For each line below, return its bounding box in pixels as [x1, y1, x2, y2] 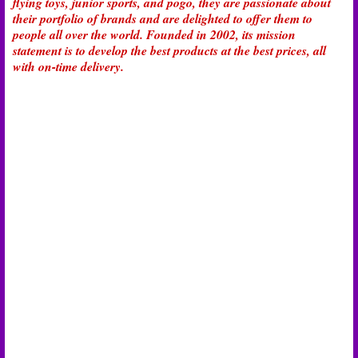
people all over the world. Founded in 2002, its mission [13, 26, 296, 44]
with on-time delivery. [13, 58, 124, 76]
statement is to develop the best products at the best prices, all [13, 42, 326, 60]
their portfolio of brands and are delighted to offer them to [13, 10, 312, 28]
